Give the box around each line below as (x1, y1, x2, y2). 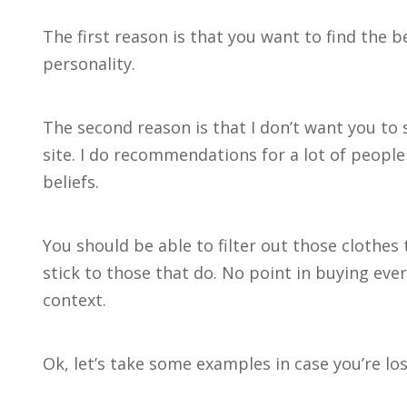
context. (43, 289, 106, 311)
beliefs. (43, 171, 99, 193)
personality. (43, 53, 135, 74)
